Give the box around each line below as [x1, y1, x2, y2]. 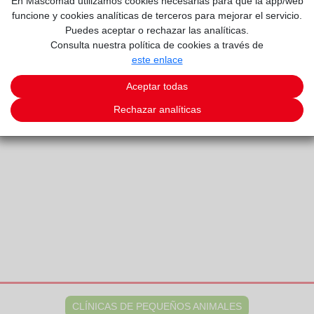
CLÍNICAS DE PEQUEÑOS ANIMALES [72, 301, 242, 312]
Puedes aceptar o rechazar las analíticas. [65, 24, 249, 36]
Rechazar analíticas [113, 104, 201, 116]
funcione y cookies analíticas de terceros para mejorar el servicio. [12, 9, 302, 21]
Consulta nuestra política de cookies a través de [50, 39, 264, 50]
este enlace [131, 53, 183, 65]
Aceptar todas [126, 80, 188, 92]
